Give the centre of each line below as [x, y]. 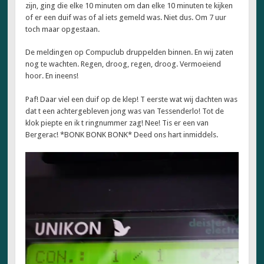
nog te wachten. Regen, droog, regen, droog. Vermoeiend [123, 64]
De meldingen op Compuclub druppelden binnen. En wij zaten [130, 52]
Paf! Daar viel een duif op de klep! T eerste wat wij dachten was [132, 99]
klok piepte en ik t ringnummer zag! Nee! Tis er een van [117, 123]
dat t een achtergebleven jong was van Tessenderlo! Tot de [125, 111]
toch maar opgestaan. [63, 29]
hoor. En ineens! [52, 76]
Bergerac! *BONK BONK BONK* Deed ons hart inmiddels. [122, 134]
